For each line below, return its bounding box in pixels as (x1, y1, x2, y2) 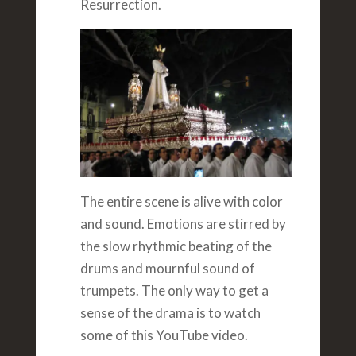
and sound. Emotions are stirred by (79, 215, 286, 233)
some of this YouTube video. (79, 327, 248, 344)
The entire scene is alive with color (79, 193, 283, 211)
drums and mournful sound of (79, 260, 255, 277)
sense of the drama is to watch (79, 304, 261, 322)
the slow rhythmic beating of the (79, 238, 272, 255)
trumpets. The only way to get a (79, 282, 269, 300)
